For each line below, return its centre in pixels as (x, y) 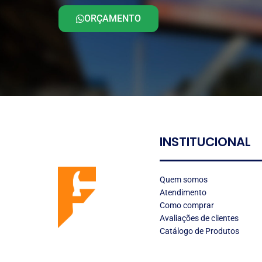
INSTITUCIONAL (206, 142)
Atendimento (183, 192)
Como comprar (187, 205)
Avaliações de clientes (199, 218)
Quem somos (184, 179)
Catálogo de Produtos (200, 231)
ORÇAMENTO (113, 18)
